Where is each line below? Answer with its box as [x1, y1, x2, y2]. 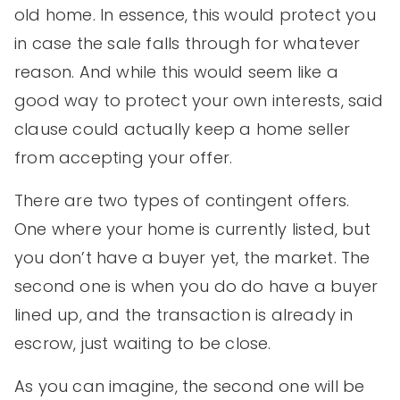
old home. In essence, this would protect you [14, 3, 376, 26]
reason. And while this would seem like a [14, 60, 339, 83]
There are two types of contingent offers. [14, 188, 350, 212]
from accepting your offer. [14, 146, 233, 169]
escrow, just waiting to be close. [14, 331, 276, 354]
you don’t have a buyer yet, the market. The [14, 246, 371, 269]
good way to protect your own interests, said [14, 88, 383, 112]
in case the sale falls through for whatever [14, 31, 361, 54]
